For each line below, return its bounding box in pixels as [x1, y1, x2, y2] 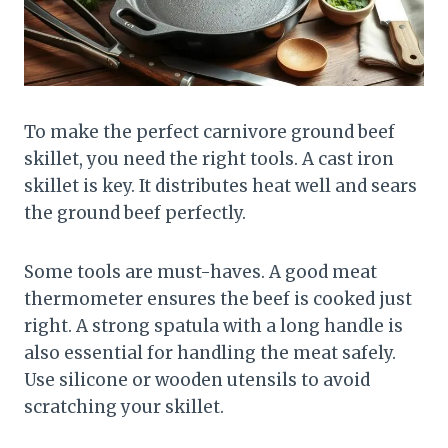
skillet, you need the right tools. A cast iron [24, 147, 394, 170]
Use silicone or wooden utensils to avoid [24, 368, 370, 391]
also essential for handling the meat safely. [24, 341, 396, 364]
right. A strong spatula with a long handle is [24, 314, 403, 337]
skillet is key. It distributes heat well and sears [24, 174, 417, 197]
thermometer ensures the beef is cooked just [24, 287, 412, 310]
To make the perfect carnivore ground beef [24, 120, 395, 143]
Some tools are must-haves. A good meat [24, 260, 377, 283]
